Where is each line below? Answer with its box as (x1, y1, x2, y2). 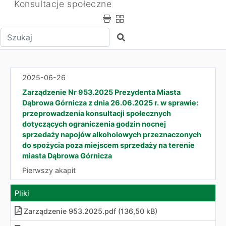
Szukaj (116, 32, 142, 42)
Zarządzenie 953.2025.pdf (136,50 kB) (24, 207, 157, 215)
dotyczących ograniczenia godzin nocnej (22, 120, 166, 128)
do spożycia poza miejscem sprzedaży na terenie (22, 141, 195, 149)
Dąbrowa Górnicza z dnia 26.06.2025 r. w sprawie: (22, 98, 198, 107)
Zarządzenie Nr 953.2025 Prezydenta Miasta (22, 88, 181, 96)
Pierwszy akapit (22, 166, 76, 175)
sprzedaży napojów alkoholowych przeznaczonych (22, 130, 201, 139)
